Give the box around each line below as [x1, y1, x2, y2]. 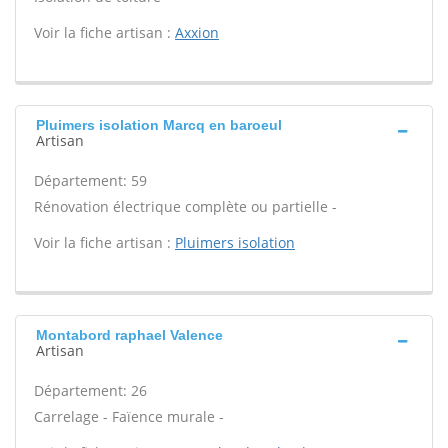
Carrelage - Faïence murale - [34, 407, 224, 426]
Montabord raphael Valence [36, 327, 223, 343]
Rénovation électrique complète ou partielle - [34, 197, 337, 216]
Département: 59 [34, 171, 147, 190]
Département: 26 [34, 381, 147, 400]
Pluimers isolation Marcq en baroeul [36, 117, 282, 133]
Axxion [175, 23, 219, 42]
